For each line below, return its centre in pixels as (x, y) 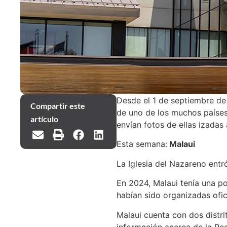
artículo (44, 119)
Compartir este (58, 106)
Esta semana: (142, 144)
